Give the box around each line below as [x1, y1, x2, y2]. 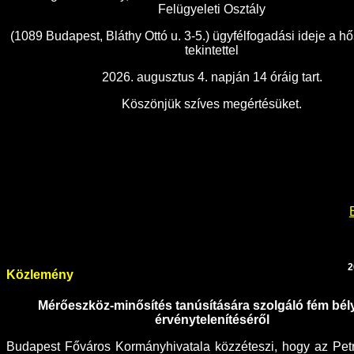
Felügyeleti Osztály [158, 2, 265, 16]
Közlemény [6, 267, 73, 281]
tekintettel [185, 43, 239, 57]
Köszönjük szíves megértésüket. [122, 96, 302, 111]
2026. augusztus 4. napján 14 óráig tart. [101, 70, 322, 84]
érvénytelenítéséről [154, 313, 269, 327]
